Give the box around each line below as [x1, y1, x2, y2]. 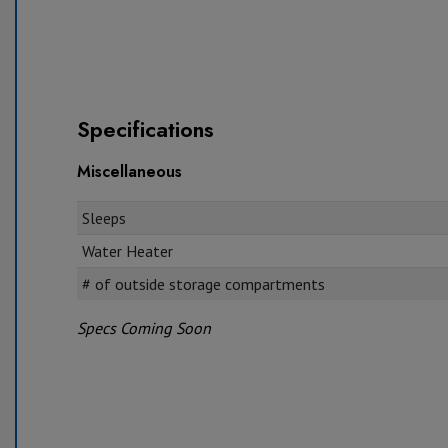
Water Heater [81, 240, 173, 261]
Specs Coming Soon [77, 317, 211, 338]
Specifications [77, 112, 214, 145]
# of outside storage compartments [81, 273, 325, 294]
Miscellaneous [77, 159, 182, 183]
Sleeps [81, 207, 126, 228]
